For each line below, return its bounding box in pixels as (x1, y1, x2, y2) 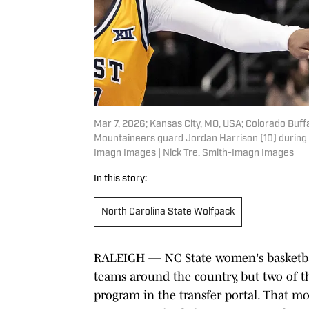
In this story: (94, 173, 147, 184)
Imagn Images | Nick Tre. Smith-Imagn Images (94, 148, 294, 159)
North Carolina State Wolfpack (101, 206, 235, 217)
